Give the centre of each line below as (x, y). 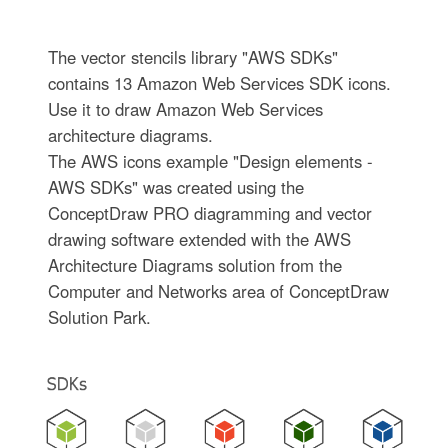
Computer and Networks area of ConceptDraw (218, 290)
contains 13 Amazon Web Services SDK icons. (219, 82)
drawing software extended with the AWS (199, 238)
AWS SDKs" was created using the (175, 186)
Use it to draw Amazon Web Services (185, 108)
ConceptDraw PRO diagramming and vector (209, 212)
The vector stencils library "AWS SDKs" (192, 56)
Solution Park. (99, 316)
